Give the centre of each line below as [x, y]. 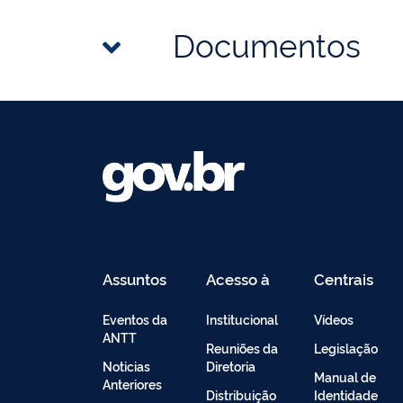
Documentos [267, 44]
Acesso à [238, 279]
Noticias [126, 366]
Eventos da [135, 319]
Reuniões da [242, 348]
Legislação [346, 348]
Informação [248, 293]
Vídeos [334, 319]
